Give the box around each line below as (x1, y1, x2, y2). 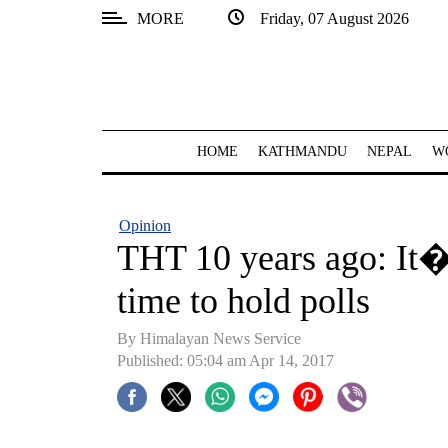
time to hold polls (117, 281, 370, 321)
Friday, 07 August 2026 (244, 10, 409, 27)
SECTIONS (20, 40, 98, 57)
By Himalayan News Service (117, 330, 301, 347)
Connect (20, 298, 73, 315)
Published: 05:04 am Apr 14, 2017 (117, 352, 334, 369)
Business (20, 415, 76, 432)
